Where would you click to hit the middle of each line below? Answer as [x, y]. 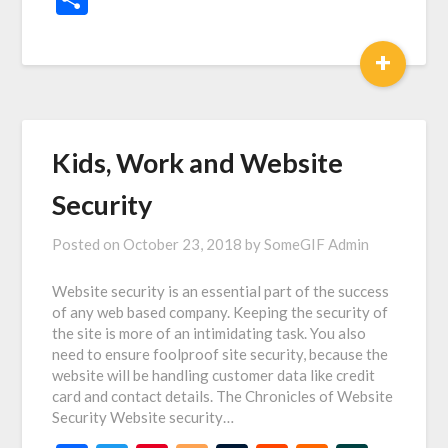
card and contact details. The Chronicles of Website [223, 396]
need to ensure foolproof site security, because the [220, 354]
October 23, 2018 [183, 244]
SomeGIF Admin [317, 244]
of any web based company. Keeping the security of [220, 312]
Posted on [88, 244]
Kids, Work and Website [198, 163]
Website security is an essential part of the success [221, 291]
